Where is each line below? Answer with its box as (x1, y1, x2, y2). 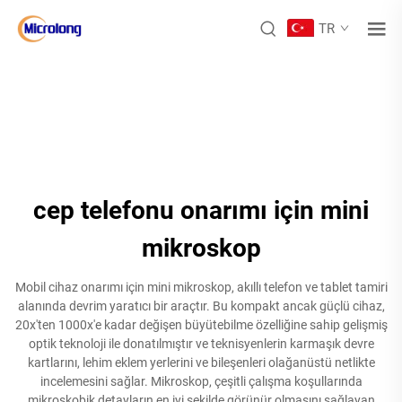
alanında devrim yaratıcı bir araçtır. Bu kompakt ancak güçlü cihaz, (17, 299, 385, 313)
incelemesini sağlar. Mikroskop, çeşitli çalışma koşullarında (39, 374, 363, 389)
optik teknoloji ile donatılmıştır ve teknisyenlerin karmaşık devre (28, 336, 374, 351)
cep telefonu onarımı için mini (33, 196, 369, 225)
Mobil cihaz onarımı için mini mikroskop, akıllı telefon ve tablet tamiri (14, 280, 388, 294)
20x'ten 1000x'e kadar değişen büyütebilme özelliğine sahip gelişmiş (14, 318, 388, 332)
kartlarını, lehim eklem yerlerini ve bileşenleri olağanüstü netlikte (27, 355, 375, 370)
